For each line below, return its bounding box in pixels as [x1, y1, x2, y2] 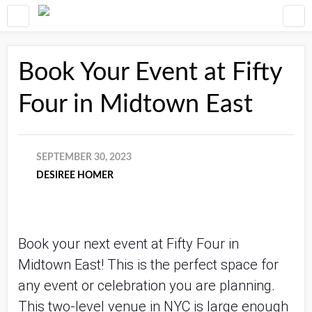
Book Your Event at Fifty [18, 60, 282, 85]
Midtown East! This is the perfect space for [18, 256, 279, 273]
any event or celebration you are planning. [18, 277, 275, 294]
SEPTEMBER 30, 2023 [36, 153, 132, 162]
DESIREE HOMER [36, 171, 114, 180]
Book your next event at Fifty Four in [18, 235, 239, 252]
